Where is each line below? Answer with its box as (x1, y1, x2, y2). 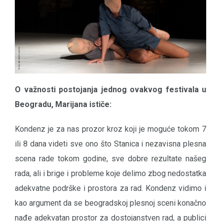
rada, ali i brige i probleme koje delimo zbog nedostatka (15, 169, 206, 179)
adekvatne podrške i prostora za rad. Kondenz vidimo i (15, 184, 206, 193)
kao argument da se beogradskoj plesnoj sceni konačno (15, 198, 206, 208)
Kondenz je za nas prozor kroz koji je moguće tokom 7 (15, 124, 206, 134)
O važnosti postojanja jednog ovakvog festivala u (15, 85, 206, 95)
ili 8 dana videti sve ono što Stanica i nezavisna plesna (15, 139, 206, 149)
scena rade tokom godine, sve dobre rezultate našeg (15, 154, 206, 164)
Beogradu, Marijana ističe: (15, 100, 111, 110)
